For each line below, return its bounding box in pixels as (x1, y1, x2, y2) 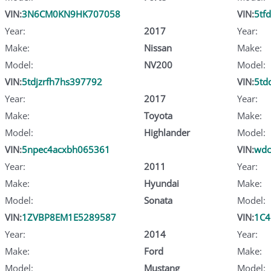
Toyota (143, 109, 172, 122)
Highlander (143, 126, 190, 139)
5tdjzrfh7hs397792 (22, 75, 102, 88)
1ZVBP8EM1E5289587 (22, 211, 116, 223)
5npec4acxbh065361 (22, 143, 110, 155)
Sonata (143, 194, 172, 206)
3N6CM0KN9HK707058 (22, 7, 120, 20)
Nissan (143, 41, 172, 54)
